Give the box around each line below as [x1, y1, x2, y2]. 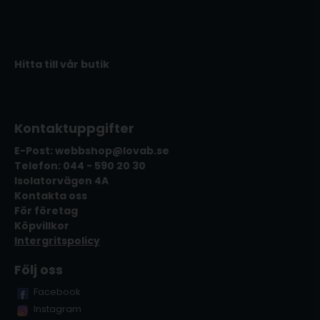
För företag [14, 203, 78, 218]
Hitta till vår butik [14, 56, 109, 71]
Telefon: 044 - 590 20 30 [14, 158, 146, 173]
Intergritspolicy [14, 233, 100, 248]
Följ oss [14, 260, 63, 279]
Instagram [34, 301, 81, 316]
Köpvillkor [14, 218, 69, 233]
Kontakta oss [14, 188, 87, 203]
